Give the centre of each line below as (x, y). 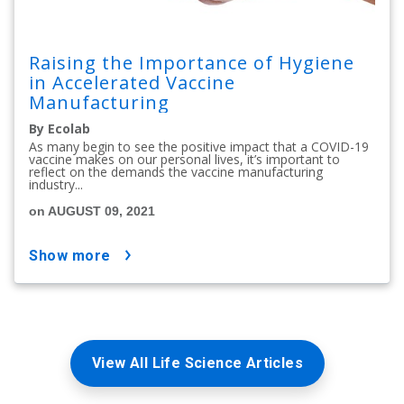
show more (74, 256)
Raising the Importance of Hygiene (192, 63)
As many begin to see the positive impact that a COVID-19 (199, 147)
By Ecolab (60, 129)
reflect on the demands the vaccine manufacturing (176, 172)
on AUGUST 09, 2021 (92, 211)
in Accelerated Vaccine (132, 83)
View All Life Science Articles (197, 363)
